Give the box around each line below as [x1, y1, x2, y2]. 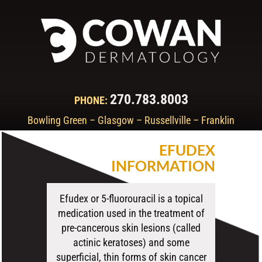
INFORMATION [111, 156, 215, 174]
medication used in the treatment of [57, 206, 205, 219]
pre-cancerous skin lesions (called [61, 221, 201, 234]
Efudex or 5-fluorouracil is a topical [59, 192, 203, 205]
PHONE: [74, 94, 108, 107]
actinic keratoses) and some [73, 236, 189, 249]
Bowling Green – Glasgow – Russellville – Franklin [27, 114, 235, 127]
